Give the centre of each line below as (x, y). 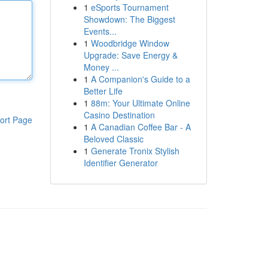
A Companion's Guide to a (140, 79)
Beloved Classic (113, 139)
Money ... (101, 67)
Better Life (103, 91)
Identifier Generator (121, 163)
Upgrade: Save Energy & (130, 55)
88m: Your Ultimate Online (140, 103)
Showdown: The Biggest (129, 19)
